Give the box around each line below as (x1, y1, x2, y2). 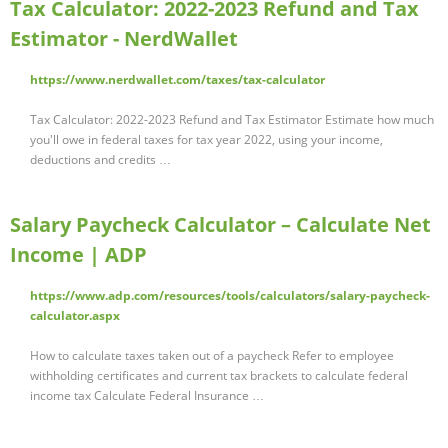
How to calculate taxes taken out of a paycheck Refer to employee (30, 347, 394, 365)
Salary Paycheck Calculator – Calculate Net (10, 211, 431, 239)
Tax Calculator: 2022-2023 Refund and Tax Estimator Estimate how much (30, 111, 434, 129)
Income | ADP (10, 241, 147, 269)
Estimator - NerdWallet (10, 25, 238, 53)
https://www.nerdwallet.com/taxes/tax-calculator (30, 71, 325, 89)
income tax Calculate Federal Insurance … (30, 387, 264, 405)
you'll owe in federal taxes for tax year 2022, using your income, (30, 131, 383, 149)
